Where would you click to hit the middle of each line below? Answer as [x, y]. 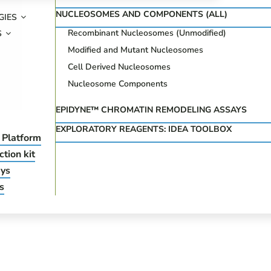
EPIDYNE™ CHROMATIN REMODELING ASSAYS [152, 110]
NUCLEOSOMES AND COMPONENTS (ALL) [142, 14]
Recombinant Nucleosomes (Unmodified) [147, 33]
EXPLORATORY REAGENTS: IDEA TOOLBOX [144, 129]
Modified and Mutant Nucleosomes [136, 50]
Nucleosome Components [118, 84]
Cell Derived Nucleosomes [119, 67]
